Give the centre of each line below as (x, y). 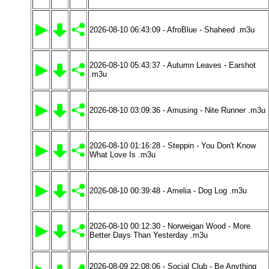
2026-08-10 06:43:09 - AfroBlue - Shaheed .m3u (172, 30)
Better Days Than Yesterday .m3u (149, 235)
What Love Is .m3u (122, 155)
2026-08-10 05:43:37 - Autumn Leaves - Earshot (173, 65)
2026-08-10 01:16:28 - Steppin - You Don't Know (173, 146)
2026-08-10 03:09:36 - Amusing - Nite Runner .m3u (177, 110)
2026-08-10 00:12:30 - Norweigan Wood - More (170, 226)
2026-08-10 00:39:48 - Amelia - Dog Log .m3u (168, 191)
